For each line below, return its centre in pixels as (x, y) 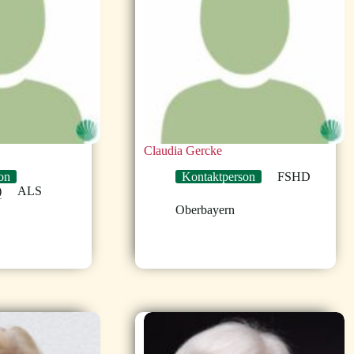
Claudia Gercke (183, 151)
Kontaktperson (218, 177)
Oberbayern (205, 210)
